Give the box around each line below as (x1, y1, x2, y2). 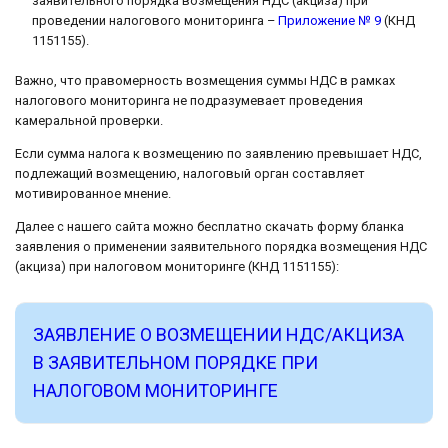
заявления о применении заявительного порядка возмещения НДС (15, 238, 427, 254)
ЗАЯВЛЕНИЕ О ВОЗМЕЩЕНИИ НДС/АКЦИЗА (33, 323, 404, 345)
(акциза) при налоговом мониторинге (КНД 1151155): (15, 258, 339, 274)
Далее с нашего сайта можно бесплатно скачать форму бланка (15, 218, 404, 234)
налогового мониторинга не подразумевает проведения (15, 92, 363, 108)
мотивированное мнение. (15, 185, 171, 201)
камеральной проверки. (15, 112, 163, 128)
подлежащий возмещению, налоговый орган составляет (15, 165, 365, 181)
